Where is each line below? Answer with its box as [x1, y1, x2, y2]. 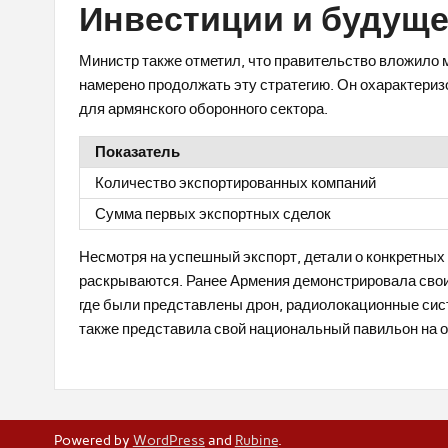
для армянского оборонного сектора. [79, 99, 329, 118]
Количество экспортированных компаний [95, 173, 377, 192]
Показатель [95, 142, 181, 161]
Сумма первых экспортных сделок [95, 204, 332, 223]
